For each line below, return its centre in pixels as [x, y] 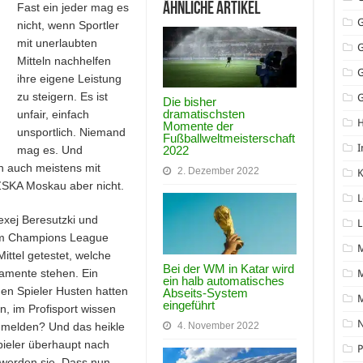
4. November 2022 [218, 326]
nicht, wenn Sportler [68, 25]
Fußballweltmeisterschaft [228, 139]
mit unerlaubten [57, 43]
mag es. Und [49, 149]
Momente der [198, 126]
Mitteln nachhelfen [64, 60]
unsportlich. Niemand [71, 132]
